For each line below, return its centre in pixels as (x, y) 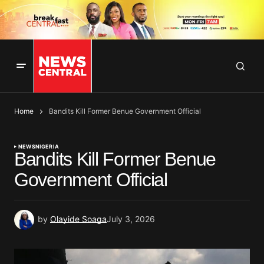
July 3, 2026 (131, 219)
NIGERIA (47, 147)
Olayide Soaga (78, 219)
